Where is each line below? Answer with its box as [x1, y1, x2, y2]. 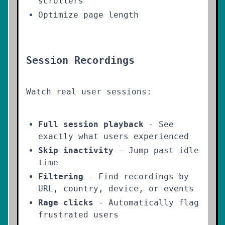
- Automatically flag [93, 198, 199, 207]
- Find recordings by [83, 172, 189, 181]
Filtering [38, 172, 83, 181]
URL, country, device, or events [38, 184, 194, 193]
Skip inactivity [38, 146, 114, 155]
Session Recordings [26, 54, 135, 66]
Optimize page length [38, 10, 139, 20]
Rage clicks [38, 198, 93, 207]
